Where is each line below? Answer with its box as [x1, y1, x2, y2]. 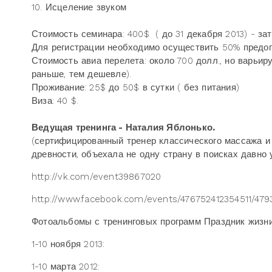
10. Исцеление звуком [32, 2, 126, 13]
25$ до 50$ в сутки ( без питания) [86, 82, 240, 93]
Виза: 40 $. [32, 95, 79, 106]
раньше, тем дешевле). [32, 69, 132, 80]
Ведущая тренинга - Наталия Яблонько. [32, 122, 216, 133]
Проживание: [32, 82, 87, 93]
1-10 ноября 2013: [32, 239, 105, 250]
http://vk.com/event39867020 [32, 171, 161, 182]
